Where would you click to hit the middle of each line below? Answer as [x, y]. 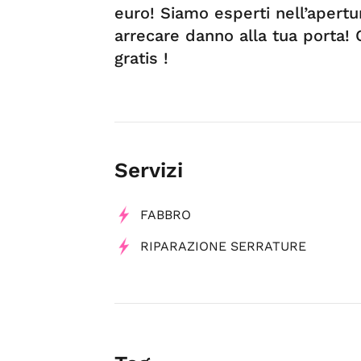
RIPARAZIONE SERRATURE [223, 247]
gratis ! [141, 58]
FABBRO [166, 215]
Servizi [149, 170]
